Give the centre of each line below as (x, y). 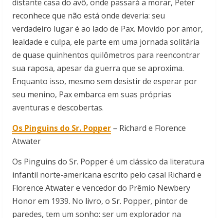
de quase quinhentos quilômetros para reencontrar (106, 55)
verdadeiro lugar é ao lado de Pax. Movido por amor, (108, 29)
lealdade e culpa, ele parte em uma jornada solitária (106, 42)
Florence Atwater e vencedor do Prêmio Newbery (101, 188)
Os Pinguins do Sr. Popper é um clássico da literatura (108, 162)
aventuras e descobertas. (58, 108)
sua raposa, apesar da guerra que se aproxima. (98, 68)
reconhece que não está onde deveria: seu (89, 16)
